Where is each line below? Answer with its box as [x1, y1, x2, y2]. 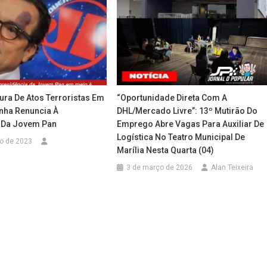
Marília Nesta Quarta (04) [117, 145, 215, 155]
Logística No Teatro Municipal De [117, 132, 246, 142]
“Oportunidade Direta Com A [117, 92, 228, 103]
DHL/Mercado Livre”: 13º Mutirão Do [117, 105, 258, 116]
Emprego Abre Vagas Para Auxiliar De [117, 119, 265, 129]
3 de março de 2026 [126, 163, 193, 172]
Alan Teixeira [211, 163, 254, 172]
